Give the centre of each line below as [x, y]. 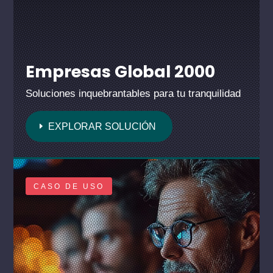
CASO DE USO [69, 186]
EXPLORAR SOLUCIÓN [102, 126]
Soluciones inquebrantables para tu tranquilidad [133, 93]
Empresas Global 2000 [121, 71]
